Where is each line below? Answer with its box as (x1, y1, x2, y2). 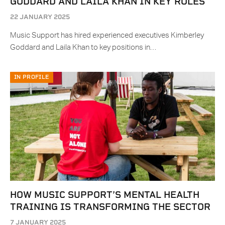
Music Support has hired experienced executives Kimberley (10, 32, 204, 40)
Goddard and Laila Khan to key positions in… (10, 44, 156, 52)
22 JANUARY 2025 (10, 13, 70, 21)
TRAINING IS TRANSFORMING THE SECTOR (10, 201, 210, 212)
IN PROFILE (14, 74, 50, 81)
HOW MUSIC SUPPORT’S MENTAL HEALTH (10, 189, 199, 200)
